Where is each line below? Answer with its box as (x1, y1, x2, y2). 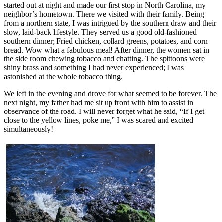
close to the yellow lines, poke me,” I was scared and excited (4, 116, 193, 125)
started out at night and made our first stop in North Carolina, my (4, 1, 206, 10)
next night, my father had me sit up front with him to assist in (4, 98, 193, 107)
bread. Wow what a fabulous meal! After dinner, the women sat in (4, 46, 209, 55)
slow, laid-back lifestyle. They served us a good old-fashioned (4, 28, 197, 37)
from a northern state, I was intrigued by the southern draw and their (4, 19, 216, 28)
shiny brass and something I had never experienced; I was (4, 63, 184, 72)
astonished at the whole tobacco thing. (4, 72, 123, 81)
